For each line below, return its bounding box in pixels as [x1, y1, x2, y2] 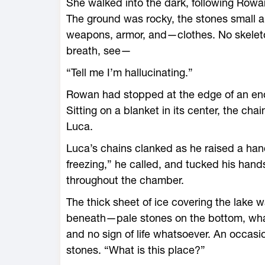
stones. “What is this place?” [66, 244, 205, 256]
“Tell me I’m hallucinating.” [66, 66, 193, 79]
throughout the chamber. [66, 174, 184, 186]
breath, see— [66, 44, 131, 57]
